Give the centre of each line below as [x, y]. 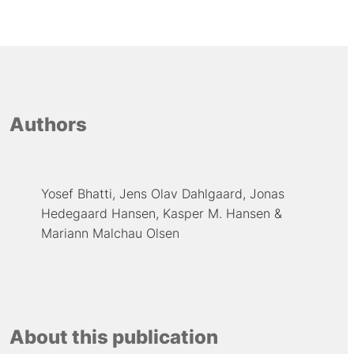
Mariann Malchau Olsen [110, 233]
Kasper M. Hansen [216, 214]
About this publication [113, 337]
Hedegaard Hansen [98, 214]
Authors [48, 125]
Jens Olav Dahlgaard [181, 194]
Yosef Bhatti [76, 194]
